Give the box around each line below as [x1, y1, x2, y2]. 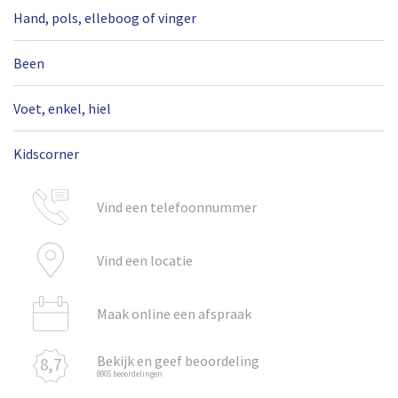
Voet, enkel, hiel [13, 99, 111, 117]
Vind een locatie [96, 251, 193, 269]
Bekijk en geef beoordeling [96, 352, 259, 370]
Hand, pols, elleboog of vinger [13, 8, 196, 27]
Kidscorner [13, 144, 79, 163]
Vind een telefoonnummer [96, 197, 257, 216]
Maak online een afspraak [96, 304, 251, 322]
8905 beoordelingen [96, 369, 163, 379]
